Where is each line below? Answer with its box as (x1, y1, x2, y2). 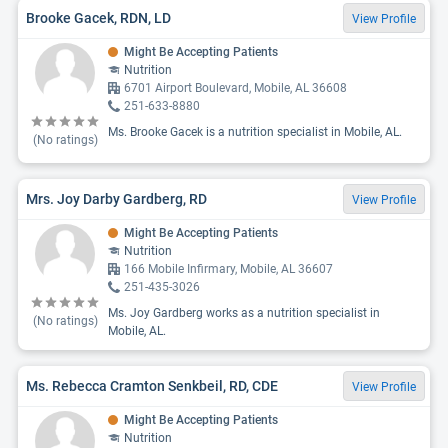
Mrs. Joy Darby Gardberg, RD (26, 190, 207, 207)
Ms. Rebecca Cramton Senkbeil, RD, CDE (26, 377, 278, 394)
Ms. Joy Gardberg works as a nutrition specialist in (108, 306, 380, 320)
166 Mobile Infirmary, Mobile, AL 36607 (124, 262, 333, 276)
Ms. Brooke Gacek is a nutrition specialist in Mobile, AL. (108, 125, 402, 139)
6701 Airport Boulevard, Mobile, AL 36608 (124, 81, 347, 95)
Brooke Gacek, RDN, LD (26, 9, 171, 26)
